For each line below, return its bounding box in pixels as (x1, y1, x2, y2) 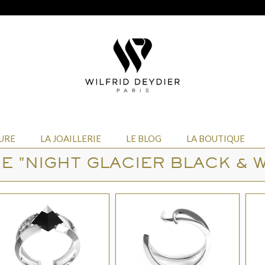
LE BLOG (125, 133, 161, 144)
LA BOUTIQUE (186, 133, 245, 144)
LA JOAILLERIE (40, 133, 101, 144)
